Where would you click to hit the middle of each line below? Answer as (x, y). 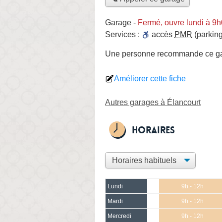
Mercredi (119, 216)
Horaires (153, 130)
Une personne (131, 54)
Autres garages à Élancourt (153, 102)
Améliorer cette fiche (150, 78)
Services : (123, 34)
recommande (180, 54)
